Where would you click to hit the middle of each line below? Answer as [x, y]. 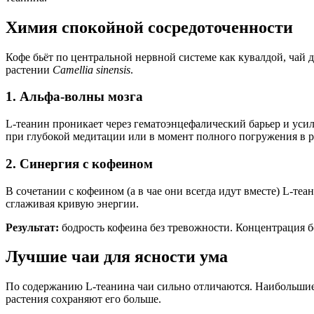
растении [29, 69]
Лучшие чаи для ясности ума [117, 257]
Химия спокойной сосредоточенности [149, 27]
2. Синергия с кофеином [79, 163]
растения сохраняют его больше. [83, 299]
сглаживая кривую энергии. [72, 203]
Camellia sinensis [91, 69]
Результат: [32, 227]
